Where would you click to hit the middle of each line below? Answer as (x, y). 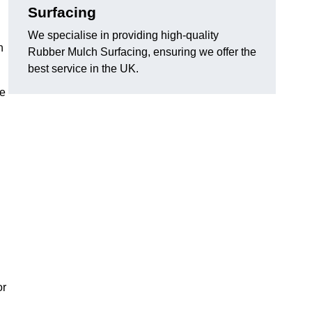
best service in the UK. (83, 69)
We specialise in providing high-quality (123, 36)
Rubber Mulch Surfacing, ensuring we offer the (142, 52)
